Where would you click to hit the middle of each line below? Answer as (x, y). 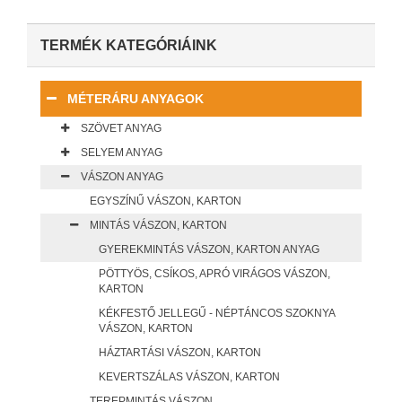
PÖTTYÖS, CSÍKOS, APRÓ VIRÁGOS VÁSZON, (214, 274)
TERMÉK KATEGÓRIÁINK (129, 46)
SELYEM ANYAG (122, 153)
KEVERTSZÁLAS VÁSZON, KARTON (189, 377)
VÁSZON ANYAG (122, 177)
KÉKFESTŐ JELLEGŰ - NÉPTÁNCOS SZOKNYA (217, 314)
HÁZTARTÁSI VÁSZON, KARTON (180, 353)
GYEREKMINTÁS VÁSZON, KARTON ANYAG (209, 250)
